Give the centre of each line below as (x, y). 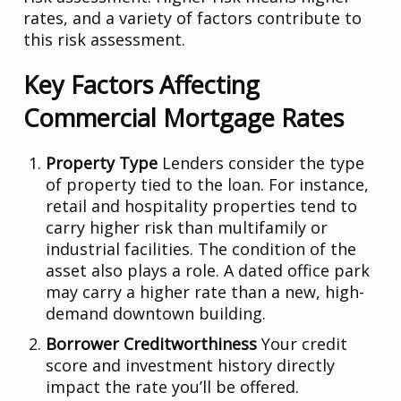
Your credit (305, 344)
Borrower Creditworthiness (154, 344)
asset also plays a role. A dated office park (208, 271)
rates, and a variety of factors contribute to (193, 18)
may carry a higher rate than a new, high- (205, 292)
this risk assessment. (105, 40)
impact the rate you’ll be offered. (173, 387)
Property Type (104, 163)
